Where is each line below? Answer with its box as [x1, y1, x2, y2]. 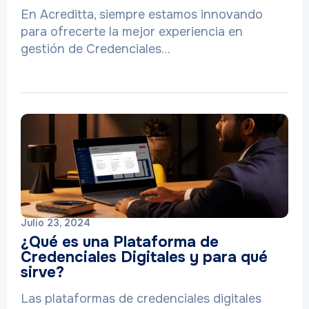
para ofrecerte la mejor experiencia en [21, 24, 243, 39]
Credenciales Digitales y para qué [21, 248, 268, 267]
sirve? [21, 263, 64, 282]
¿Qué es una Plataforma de [21, 232, 219, 252]
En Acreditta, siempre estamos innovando [21, 7, 263, 22]
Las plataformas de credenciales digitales [21, 291, 261, 306]
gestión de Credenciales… [21, 41, 170, 57]
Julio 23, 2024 [21, 217, 90, 229]
